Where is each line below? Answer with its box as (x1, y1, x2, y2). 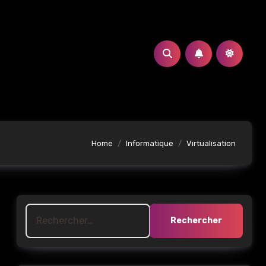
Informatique (126, 138, 173, 148)
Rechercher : (25, 205, 81, 217)
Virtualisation (186, 138, 236, 148)
